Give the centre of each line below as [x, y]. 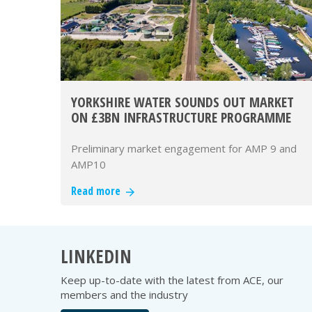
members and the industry [124, 295]
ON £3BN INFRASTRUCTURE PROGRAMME [181, 118]
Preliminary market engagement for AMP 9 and [184, 149]
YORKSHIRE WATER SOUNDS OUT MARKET [182, 102]
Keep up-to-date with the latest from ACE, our [172, 280]
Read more [99, 191]
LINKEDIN [96, 257]
